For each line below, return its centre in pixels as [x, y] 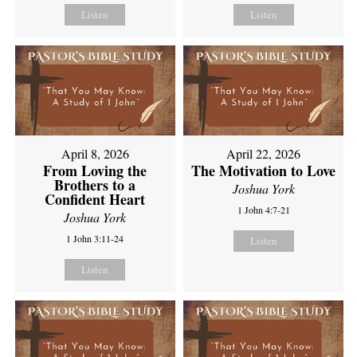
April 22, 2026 [264, 154]
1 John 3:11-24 [95, 239]
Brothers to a [95, 185]
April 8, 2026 [95, 154]
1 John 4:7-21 [263, 210]
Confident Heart [95, 200]
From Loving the [95, 171]
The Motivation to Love [264, 171]
